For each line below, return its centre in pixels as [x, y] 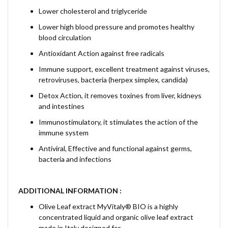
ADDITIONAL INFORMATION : [70, 191]
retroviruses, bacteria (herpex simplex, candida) [113, 80]
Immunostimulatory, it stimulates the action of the [118, 122]
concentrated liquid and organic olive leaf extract [116, 217]
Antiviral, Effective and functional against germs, [115, 148]
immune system [64, 133]
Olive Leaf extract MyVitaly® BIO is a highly [108, 206]
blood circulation [65, 37]
